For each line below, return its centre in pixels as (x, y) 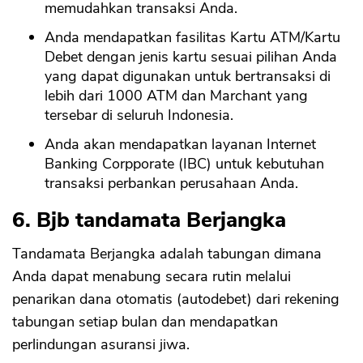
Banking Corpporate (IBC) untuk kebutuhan (184, 164)
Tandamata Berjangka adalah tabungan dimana (167, 254)
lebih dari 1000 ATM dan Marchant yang (176, 96)
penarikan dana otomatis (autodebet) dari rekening (176, 299)
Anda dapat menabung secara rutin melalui (152, 277)
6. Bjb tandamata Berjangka (149, 220)
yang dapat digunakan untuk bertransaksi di (188, 77)
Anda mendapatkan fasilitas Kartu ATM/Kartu (192, 38)
